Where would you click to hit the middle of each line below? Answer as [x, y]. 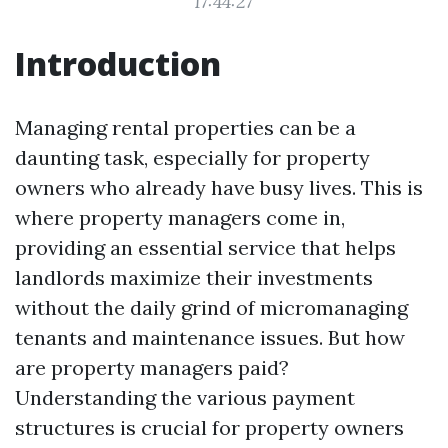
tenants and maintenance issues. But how [210, 337]
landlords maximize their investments [194, 277]
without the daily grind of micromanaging [211, 307]
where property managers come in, [180, 217]
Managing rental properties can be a [185, 127]
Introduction [118, 63]
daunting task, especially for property [192, 157]
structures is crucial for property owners [209, 427]
